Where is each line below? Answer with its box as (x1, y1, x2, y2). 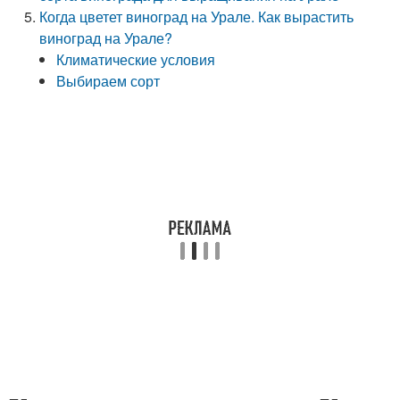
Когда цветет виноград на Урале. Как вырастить (39, 6, 354, 27)
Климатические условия (56, 49, 216, 70)
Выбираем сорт (56, 71, 161, 91)
